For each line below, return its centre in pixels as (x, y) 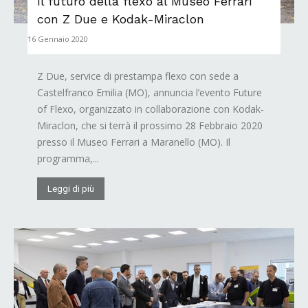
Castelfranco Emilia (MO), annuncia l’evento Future (150, 93)
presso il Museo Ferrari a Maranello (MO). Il (134, 142)
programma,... (68, 159)
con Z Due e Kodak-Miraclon (121, 19)
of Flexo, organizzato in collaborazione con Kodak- (151, 109)
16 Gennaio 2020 (58, 39)
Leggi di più (71, 189)
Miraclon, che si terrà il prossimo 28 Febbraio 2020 (150, 126)
